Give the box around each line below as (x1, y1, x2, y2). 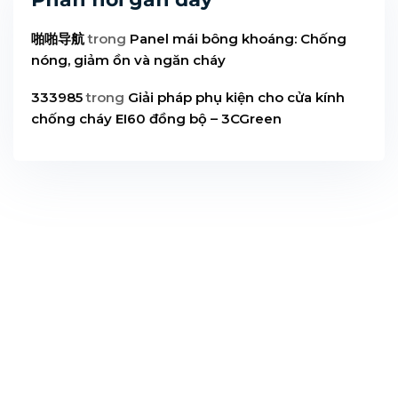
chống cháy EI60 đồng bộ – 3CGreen (31, 109, 282, 127)
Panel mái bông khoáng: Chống (130, 29, 346, 47)
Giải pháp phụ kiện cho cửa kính (128, 88, 345, 106)
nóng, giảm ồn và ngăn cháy (31, 51, 226, 68)
